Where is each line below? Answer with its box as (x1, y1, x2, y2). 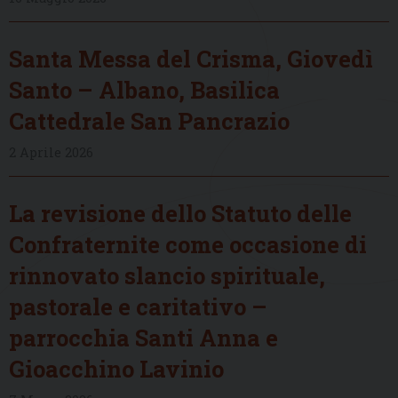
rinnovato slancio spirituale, (9, 259, 325, 291)
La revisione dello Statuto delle (9, 197, 352, 228)
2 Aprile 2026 (9, 143, 93, 161)
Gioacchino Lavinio (9, 353, 224, 384)
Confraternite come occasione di (9, 228, 367, 259)
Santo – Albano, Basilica (9, 74, 280, 105)
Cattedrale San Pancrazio (9, 105, 290, 136)
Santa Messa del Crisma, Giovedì (9, 43, 373, 74)
